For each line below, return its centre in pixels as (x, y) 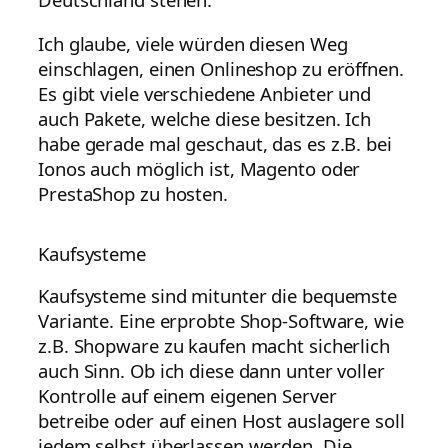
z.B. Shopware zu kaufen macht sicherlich (214, 345)
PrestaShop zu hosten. (133, 193)
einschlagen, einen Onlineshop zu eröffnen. (221, 68)
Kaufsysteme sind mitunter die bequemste (218, 295)
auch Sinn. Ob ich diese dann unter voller (211, 370)
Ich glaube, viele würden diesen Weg (193, 43)
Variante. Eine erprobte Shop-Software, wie (221, 320)
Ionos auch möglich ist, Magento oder (199, 168)
